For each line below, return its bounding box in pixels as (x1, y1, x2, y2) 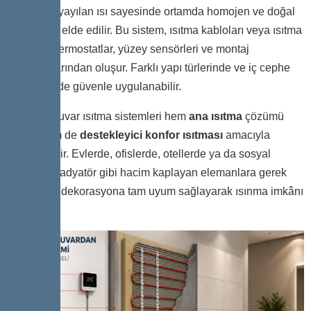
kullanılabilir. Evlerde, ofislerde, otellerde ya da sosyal (7, 148, 271, 160)
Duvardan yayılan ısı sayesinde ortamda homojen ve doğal (7, 6, 295, 18)
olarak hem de (7, 129, 80, 142)
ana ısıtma (189, 110, 242, 123)
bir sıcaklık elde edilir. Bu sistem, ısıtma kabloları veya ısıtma (7, 24, 302, 37)
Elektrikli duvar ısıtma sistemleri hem (7, 110, 189, 123)
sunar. (7, 204, 37, 217)
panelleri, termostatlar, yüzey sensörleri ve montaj (7, 43, 249, 56)
